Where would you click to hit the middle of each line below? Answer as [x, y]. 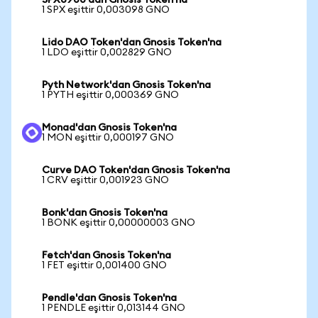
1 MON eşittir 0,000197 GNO [108, 138]
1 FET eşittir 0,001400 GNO [104, 265]
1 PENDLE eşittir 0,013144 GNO [114, 308]
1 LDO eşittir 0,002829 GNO [107, 53]
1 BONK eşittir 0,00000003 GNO [119, 223]
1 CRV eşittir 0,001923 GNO [105, 180]
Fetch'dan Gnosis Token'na [106, 256]
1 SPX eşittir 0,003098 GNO [106, 10]
